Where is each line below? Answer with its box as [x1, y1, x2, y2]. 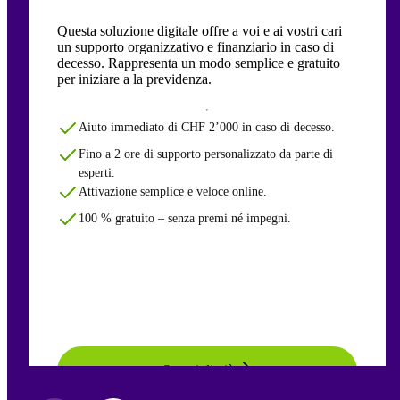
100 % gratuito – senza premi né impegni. [79, 212, 291, 226]
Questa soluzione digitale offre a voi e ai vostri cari [57, 23, 342, 39]
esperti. [79, 166, 115, 180]
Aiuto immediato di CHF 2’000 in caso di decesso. [79, 121, 335, 135]
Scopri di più [162, 362, 235, 379]
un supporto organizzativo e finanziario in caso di [57, 39, 334, 55]
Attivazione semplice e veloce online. [79, 185, 267, 199]
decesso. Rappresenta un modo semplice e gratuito [57, 55, 340, 71]
